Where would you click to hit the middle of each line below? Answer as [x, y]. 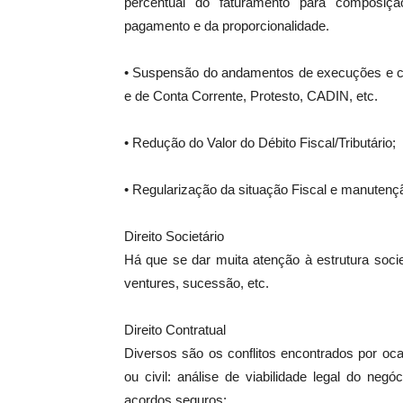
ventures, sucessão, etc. [197, 283]
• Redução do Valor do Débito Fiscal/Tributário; [260, 143]
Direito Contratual [175, 330]
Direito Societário [174, 237]
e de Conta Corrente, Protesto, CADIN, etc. [251, 96]
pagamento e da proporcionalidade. [227, 26]
